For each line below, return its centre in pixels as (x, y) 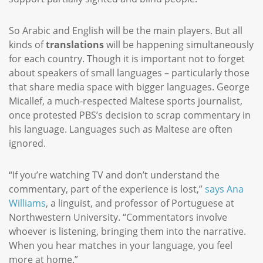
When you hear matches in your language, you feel (121, 246)
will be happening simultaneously (179, 45)
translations (75, 45)
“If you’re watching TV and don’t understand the (114, 175)
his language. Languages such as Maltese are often (121, 129)
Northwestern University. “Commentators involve (118, 218)
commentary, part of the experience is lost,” (107, 189)
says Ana (224, 189)
